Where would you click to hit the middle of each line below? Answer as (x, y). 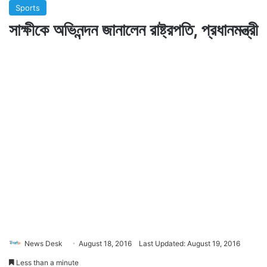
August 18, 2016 (105, 243)
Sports (28, 7)
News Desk (44, 243)
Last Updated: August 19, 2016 (190, 243)
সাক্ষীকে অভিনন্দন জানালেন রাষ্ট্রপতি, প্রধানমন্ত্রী (133, 30)
